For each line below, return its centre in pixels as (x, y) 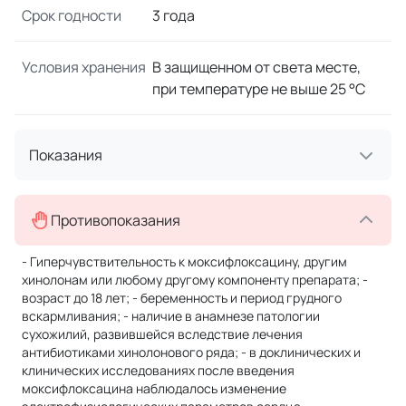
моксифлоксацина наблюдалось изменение (154, 388)
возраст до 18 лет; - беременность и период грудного (182, 297)
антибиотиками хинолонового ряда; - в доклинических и (191, 352)
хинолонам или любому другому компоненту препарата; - (195, 279)
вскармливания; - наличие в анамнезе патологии (171, 315)
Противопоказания (116, 220)
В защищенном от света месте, (256, 67)
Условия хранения (84, 67)
